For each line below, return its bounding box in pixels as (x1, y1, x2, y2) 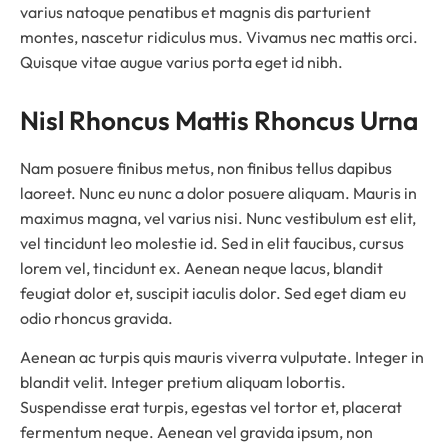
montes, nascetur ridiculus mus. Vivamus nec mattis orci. (20, 26, 418, 47)
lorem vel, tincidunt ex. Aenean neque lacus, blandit (20, 257, 383, 278)
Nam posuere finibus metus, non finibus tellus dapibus (20, 157, 392, 178)
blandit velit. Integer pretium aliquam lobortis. (20, 371, 346, 392)
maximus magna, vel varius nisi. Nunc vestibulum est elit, (20, 207, 416, 228)
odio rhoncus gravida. (20, 307, 173, 328)
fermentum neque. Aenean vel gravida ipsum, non (20, 421, 373, 442)
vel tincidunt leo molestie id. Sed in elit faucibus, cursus (20, 232, 404, 253)
